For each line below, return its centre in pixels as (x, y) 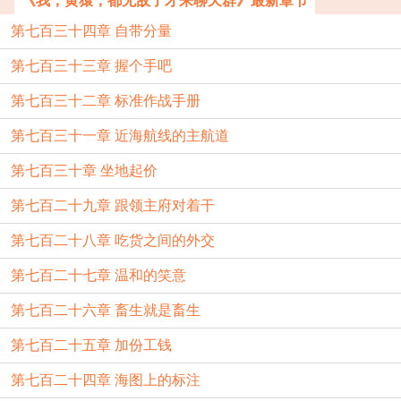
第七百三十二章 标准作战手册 (106, 101)
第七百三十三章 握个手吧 (91, 66)
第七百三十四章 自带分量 (91, 31)
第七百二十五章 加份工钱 (91, 345)
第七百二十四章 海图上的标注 (106, 380)
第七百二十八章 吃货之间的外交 (113, 240)
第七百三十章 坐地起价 (84, 171)
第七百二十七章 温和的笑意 (98, 275)
